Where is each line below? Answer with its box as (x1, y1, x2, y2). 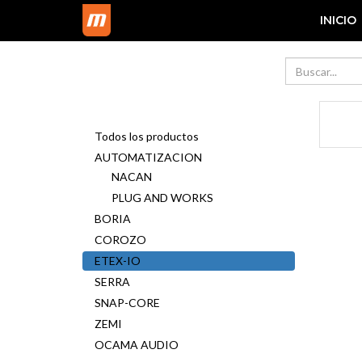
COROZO (95, 233, 146, 246)
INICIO (320, 13, 356, 27)
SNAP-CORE (95, 296, 160, 309)
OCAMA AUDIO (95, 338, 179, 351)
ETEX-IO (95, 254, 141, 267)
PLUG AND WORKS (112, 191, 213, 204)
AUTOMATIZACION (95, 150, 202, 164)
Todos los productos (95, 129, 199, 143)
